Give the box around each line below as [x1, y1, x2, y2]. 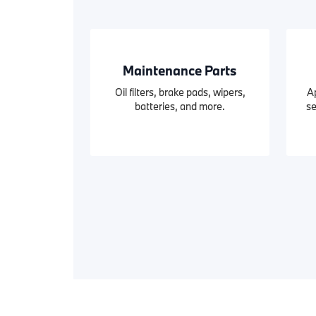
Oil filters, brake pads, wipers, [114, 85, 245, 99]
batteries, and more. [135, 99, 225, 113]
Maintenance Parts [123, 62, 237, 79]
